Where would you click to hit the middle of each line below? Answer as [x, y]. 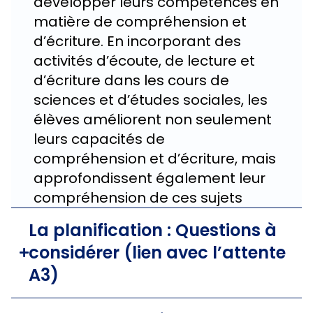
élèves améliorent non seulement [153, 119]
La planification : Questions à [153, 230]
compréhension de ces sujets [138, 197]
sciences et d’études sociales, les [151, 100]
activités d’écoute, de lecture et [144, 60]
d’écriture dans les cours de [131, 80]
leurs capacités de [99, 139]
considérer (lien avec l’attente [157, 252]
